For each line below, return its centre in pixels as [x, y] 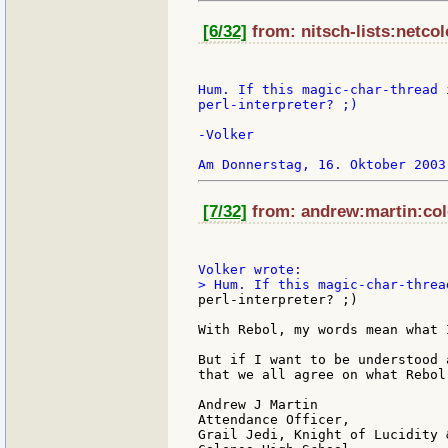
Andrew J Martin [258, 405]
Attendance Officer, [274, 420]
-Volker [226, 134]
